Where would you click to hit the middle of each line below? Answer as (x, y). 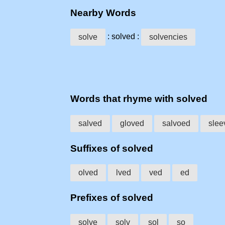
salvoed (176, 123)
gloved (132, 123)
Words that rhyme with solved (139, 99)
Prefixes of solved (112, 198)
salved (90, 123)
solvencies (168, 37)
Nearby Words (103, 13)
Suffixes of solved (112, 148)
